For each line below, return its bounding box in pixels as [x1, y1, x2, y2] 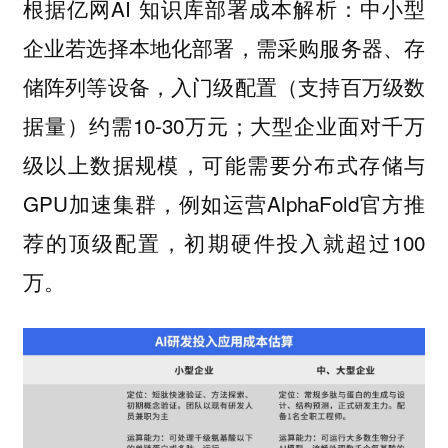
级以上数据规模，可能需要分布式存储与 [22, 148, 426, 179]
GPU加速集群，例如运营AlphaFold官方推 [22, 187, 426, 218]
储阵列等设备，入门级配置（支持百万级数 [22, 70, 426, 101]
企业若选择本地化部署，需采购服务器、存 [22, 31, 426, 62]
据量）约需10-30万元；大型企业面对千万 [22, 109, 426, 140]
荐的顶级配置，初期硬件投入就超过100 [22, 226, 426, 257]
